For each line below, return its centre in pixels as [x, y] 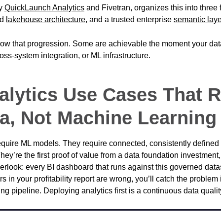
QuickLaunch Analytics [44, 7]
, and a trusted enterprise [129, 19]
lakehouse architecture [46, 19]
